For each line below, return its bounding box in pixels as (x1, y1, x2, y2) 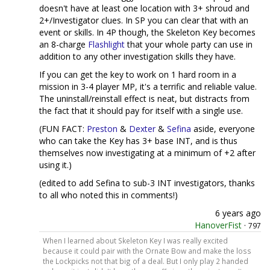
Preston (87, 123, 118, 134)
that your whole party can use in (125, 39, 253, 50)
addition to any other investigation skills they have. (39, 51, 236, 62)
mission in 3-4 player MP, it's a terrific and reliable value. (39, 81, 257, 92)
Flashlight (88, 39, 125, 50)
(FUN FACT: (39, 123, 87, 134)
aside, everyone (191, 123, 255, 134)
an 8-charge (39, 39, 88, 50)
